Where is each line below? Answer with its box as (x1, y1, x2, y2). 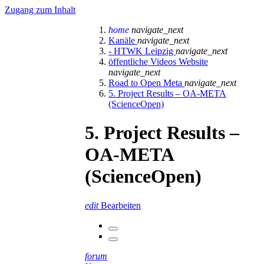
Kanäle (108, 35, 137, 45)
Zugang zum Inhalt (5, 5, 75, 15)
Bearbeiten (101, 200, 141, 210)
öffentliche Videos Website (108, 57, 208, 67)
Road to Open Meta (108, 78, 184, 88)
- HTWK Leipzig (108, 46, 176, 56)
